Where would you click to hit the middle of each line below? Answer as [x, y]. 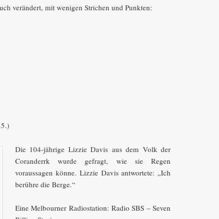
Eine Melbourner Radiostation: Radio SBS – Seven [93, 208]
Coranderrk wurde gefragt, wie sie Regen [93, 161]
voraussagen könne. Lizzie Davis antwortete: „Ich [93, 172]
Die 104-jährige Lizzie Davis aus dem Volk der [93, 149]
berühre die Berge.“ [45, 184]
